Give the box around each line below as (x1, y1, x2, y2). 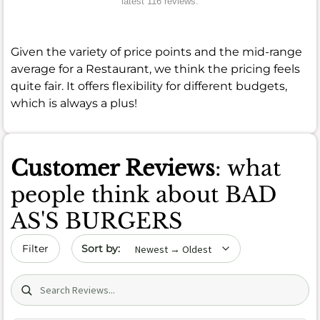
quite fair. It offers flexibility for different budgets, (11, 79, 287, 93)
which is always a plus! (11, 96, 137, 110)
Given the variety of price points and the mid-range (11, 44, 302, 59)
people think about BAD (11, 181, 277, 208)
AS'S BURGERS (11, 207, 182, 234)
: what (215, 154, 281, 181)
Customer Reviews (11, 154, 215, 181)
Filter (22, 241, 49, 255)
